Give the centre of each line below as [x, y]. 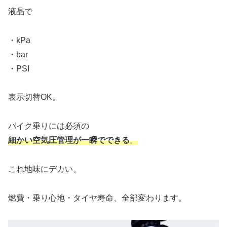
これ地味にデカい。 [45, 169]
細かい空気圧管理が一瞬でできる [69, 140]
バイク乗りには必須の [49, 126]
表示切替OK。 [34, 97]
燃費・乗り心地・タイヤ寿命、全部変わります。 [97, 198]
